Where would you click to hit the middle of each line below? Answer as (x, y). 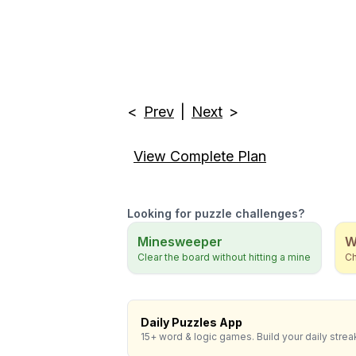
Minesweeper (180, 242)
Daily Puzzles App (192, 322)
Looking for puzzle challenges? (216, 213)
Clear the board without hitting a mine (224, 257)
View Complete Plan (200, 156)
